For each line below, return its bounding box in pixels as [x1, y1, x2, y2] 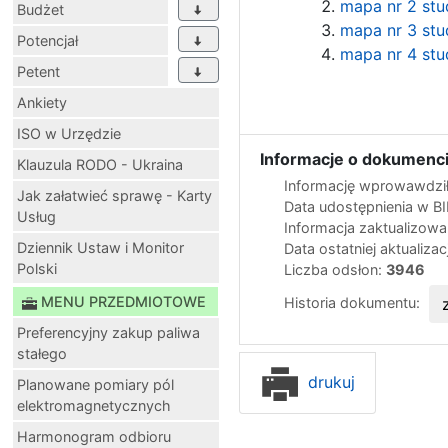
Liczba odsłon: [284, 261, 386, 279]
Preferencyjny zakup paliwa [17, 324, 200, 342]
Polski [17, 260, 57, 278]
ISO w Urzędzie [17, 125, 121, 143]
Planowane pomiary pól [17, 376, 174, 394]
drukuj [303, 371, 355, 392]
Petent [17, 63, 60, 81]
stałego [17, 345, 67, 363]
